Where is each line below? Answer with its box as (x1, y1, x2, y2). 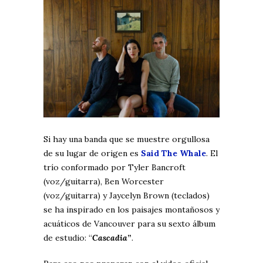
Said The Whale (141, 148, 206, 159)
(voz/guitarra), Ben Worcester (43, 176, 164, 187)
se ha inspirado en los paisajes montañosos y (43, 204, 220, 215)
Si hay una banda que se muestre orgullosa (43, 134, 210, 144)
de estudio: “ (43, 232, 92, 243)
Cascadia (92, 232, 127, 243)
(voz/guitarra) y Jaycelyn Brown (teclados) (43, 190, 210, 201)
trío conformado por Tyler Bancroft (43, 162, 186, 173)
